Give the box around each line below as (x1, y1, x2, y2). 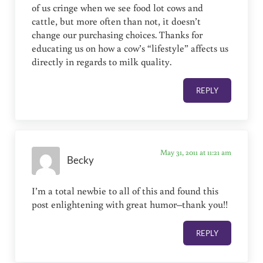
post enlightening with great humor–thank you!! (32, 197, 228, 211)
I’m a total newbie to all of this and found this (32, 184, 219, 197)
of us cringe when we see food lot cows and (32, 1, 204, 15)
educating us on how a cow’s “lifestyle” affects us (32, 42, 229, 55)
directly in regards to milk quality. (32, 55, 172, 69)
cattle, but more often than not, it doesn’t (32, 15, 201, 28)
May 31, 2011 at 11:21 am (160, 146, 231, 157)
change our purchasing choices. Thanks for (32, 28, 203, 42)
